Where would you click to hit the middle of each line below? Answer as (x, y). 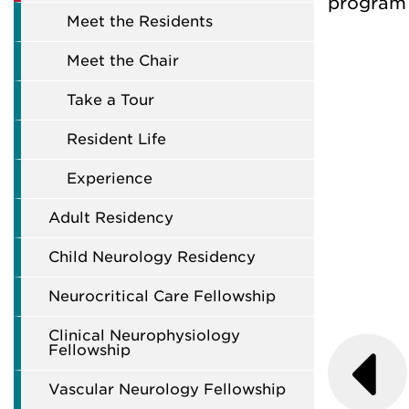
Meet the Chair (123, 61)
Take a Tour (110, 100)
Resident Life (116, 139)
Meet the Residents (140, 21)
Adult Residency (111, 218)
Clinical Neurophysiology (144, 336)
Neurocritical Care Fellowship (162, 296)
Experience (110, 178)
